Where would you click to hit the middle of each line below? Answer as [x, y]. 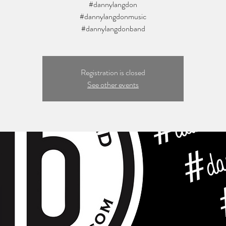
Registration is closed [113, 72]
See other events [113, 84]
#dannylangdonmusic [113, 16]
